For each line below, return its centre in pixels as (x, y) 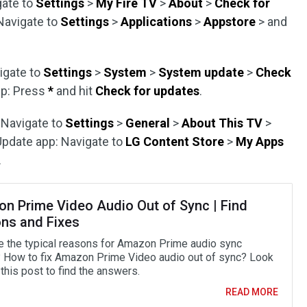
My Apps (260, 142)
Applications (157, 22)
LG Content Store (175, 142)
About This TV (222, 123)
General (148, 123)
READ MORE (251, 292)
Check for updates (148, 91)
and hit (75, 91)
